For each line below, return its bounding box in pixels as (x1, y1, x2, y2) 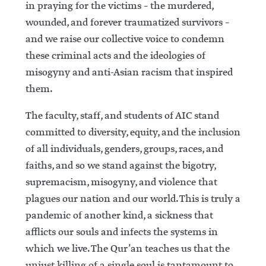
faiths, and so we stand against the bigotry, (25, 159, 216, 173)
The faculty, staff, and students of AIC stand (25, 109, 219, 123)
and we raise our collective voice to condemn (25, 32, 224, 46)
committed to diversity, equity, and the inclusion (25, 125, 240, 140)
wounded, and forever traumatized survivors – (25, 15, 229, 30)
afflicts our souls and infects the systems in (25, 225, 218, 239)
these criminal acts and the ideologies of (25, 49, 205, 63)
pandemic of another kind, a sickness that (25, 208, 213, 223)
